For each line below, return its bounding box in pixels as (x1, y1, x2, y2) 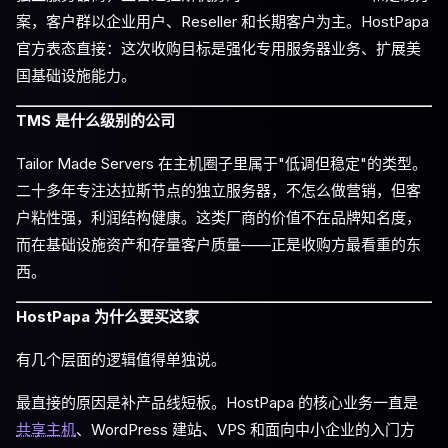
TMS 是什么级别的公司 (16, 111, 175, 130)
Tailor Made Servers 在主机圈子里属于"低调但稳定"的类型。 (16, 154, 427, 173)
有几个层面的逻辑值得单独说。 (16, 350, 226, 369)
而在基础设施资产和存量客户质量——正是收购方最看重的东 (16, 235, 421, 254)
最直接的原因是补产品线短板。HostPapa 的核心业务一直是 (16, 393, 418, 412)
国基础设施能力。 (16, 66, 136, 85)
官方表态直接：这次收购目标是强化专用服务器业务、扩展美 (16, 39, 421, 58)
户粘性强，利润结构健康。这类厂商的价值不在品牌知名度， (16, 208, 421, 227)
